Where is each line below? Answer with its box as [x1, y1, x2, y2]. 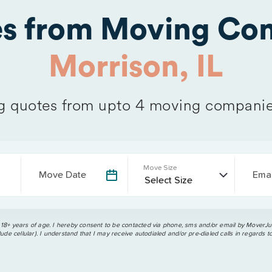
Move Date [38, 169, 86, 180]
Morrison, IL [49, 51, 223, 83]
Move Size [143, 163, 177, 171]
